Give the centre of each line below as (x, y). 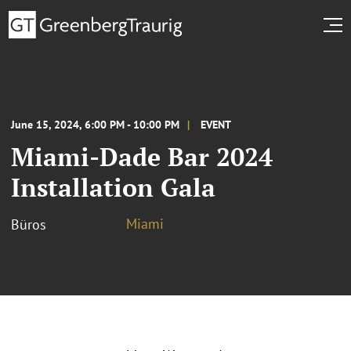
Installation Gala (113, 187)
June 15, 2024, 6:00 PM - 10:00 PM (95, 124)
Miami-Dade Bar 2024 (142, 156)
